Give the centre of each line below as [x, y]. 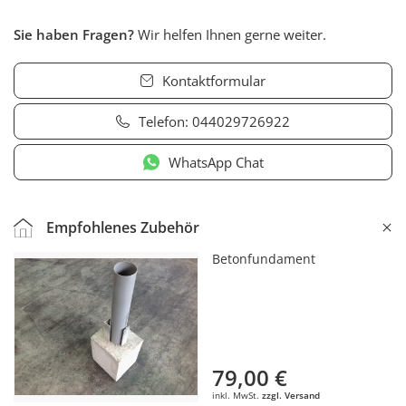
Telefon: [165, 122]
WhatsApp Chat [216, 163]
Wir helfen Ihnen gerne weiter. [230, 35]
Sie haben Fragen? [74, 35]
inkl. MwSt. [237, 395]
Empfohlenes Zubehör [123, 228]
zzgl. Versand [291, 395]
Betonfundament [264, 259]
